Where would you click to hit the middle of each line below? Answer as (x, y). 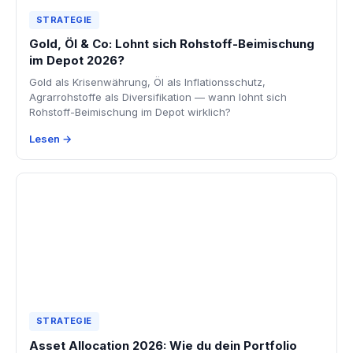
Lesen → (50, 139)
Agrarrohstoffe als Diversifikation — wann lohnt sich (158, 97)
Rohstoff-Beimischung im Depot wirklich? (130, 112)
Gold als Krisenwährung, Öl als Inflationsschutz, (147, 82)
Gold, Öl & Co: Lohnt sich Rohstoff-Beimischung (172, 44)
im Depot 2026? (77, 61)
